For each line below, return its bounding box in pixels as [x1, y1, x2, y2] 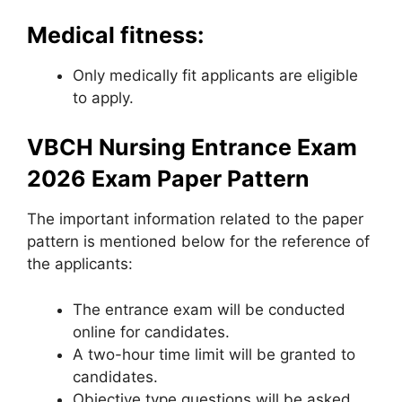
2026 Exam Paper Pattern [27, 165, 310, 192]
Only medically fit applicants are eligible [73, 66, 358, 84]
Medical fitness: [27, 21, 204, 48]
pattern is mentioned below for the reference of [27, 232, 370, 250]
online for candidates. [73, 322, 230, 341]
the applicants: [27, 255, 133, 273]
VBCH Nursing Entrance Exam [27, 134, 357, 161]
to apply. [73, 88, 134, 107]
